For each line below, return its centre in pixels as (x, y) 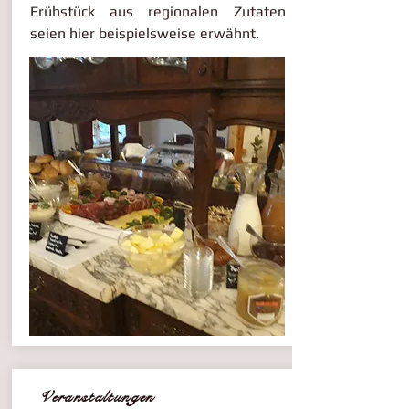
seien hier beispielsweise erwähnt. (144, 33)
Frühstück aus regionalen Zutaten (157, 11)
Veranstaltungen (92, 397)
